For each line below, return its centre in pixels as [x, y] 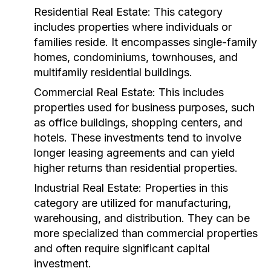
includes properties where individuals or [133, 27]
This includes [190, 92]
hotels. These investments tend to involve [138, 138]
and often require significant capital [122, 248]
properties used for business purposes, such [144, 107]
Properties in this [185, 188]
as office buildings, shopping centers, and [138, 122]
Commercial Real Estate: [95, 92]
